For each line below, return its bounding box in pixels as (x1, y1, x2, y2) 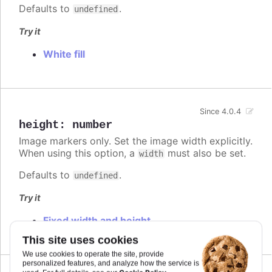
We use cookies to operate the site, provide (22, 250, 164, 259)
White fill (43, 48, 85, 61)
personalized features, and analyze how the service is (22, 259, 199, 268)
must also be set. (165, 146, 246, 159)
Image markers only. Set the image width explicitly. (19, 134, 253, 147)
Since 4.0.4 (200, 107, 242, 117)
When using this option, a (19, 146, 138, 159)
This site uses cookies (22, 234, 138, 246)
